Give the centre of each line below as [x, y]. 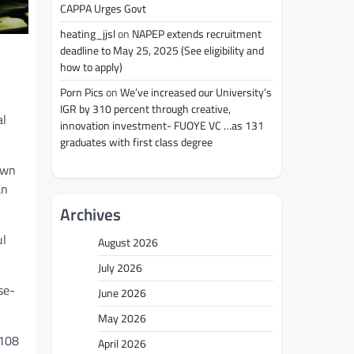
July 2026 [120, 267]
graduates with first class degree [137, 143]
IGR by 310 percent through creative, [145, 109]
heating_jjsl [88, 34]
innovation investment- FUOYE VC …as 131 [162, 126]
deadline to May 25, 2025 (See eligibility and [162, 51]
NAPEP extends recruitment [197, 34]
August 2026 [128, 242]
